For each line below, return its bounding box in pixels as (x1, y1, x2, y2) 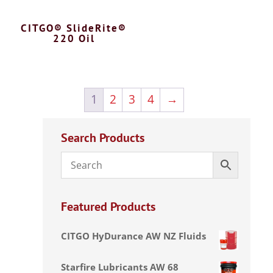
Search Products (61, 129, 144, 146)
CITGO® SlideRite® (21, 21, 127, 35)
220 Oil (52, 31, 95, 45)
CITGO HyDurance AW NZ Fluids (61, 229, 206, 242)
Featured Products (61, 198, 155, 214)
